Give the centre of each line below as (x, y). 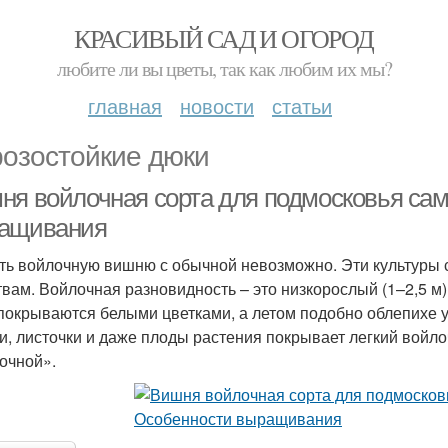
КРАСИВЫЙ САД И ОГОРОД (224, 38)
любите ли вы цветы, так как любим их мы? (224, 68)
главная (125, 105)
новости (217, 105)
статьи (302, 105)
